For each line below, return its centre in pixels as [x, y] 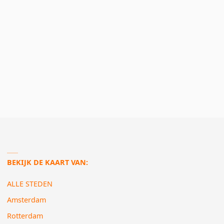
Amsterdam [27, 200]
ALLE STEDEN [30, 183]
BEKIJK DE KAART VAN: [48, 162]
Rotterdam [25, 216]
